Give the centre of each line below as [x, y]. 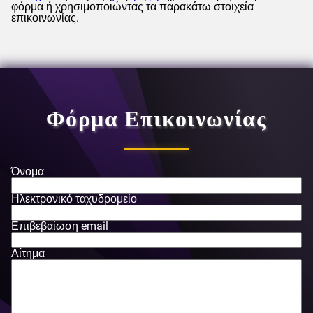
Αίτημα [28, 253]
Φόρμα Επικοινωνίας [156, 117]
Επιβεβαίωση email [60, 226]
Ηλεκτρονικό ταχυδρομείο [74, 199]
